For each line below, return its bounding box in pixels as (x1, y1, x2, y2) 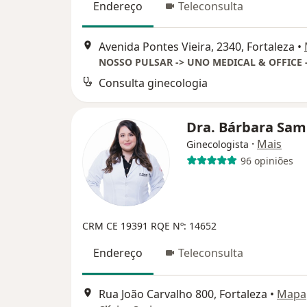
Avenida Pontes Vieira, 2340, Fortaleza (99, 39, 295, 55)
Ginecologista (186, 138, 249, 151)
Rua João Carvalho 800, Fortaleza (99, 286, 267, 302)
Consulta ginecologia (99, 75, 208, 91)
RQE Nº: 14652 (151, 219, 217, 233)
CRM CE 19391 (82, 219, 151, 233)
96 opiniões (240, 153, 293, 167)
